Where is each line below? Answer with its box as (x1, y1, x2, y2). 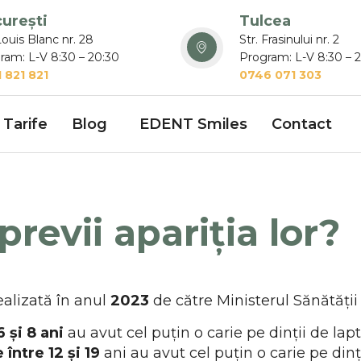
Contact (272, 114, 332, 133)
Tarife (3, 114, 48, 133)
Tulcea (239, 12, 291, 30)
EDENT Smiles (139, 114, 247, 133)
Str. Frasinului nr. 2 (239, 32, 339, 47)
